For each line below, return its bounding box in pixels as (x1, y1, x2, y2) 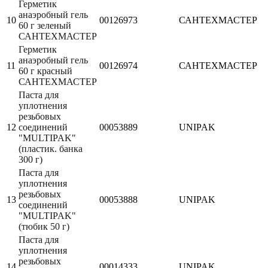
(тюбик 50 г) (19, 221, 69, 232)
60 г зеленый (19, 20, 71, 31)
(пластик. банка (19, 143, 83, 154)
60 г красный (19, 65, 72, 76)
